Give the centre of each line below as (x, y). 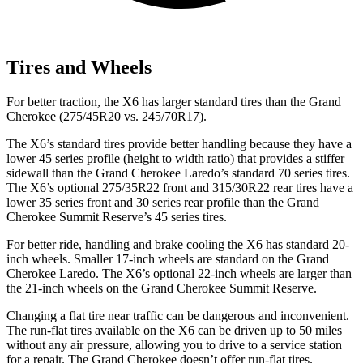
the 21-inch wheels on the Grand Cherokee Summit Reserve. (162, 288)
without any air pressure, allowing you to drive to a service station (174, 345)
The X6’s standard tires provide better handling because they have (175, 144)
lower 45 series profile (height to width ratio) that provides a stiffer (175, 159)
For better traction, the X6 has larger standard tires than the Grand (174, 102)
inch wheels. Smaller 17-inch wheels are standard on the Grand (168, 259)
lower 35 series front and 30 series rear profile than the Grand (163, 203)
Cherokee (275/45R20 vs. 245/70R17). (107, 117)
